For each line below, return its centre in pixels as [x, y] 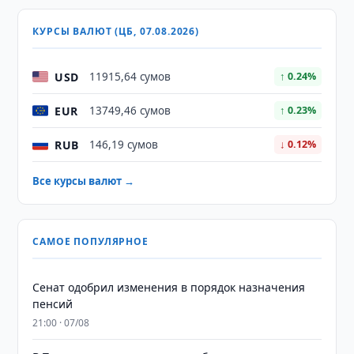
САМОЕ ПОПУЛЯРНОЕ [90, 241]
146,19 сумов [124, 145]
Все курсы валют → [84, 181]
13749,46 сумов [130, 111]
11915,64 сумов [130, 77]
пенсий [53, 304]
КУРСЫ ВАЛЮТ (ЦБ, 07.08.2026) [116, 31]
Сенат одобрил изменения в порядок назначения [169, 287]
